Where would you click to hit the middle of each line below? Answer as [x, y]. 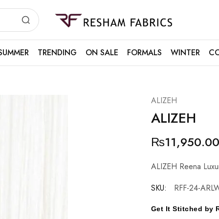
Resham [66, 23]
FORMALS [144, 53]
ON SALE [102, 53]
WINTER [185, 53]
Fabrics [65, 31]
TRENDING [57, 53]
